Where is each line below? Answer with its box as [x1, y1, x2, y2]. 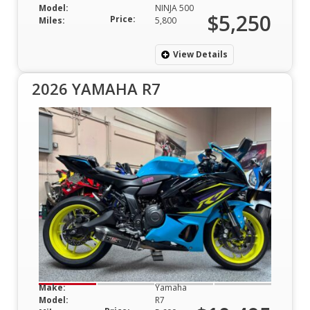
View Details [173, 48, 228, 60]
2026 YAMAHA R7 [32, 77, 161, 99]
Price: [110, 12, 136, 25]
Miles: [39, 14, 65, 26]
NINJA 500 [155, 1, 194, 14]
